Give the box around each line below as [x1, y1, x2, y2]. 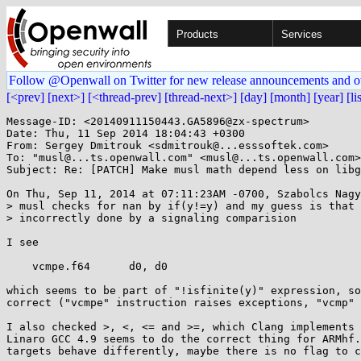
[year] [313, 90, 343, 104]
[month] [270, 90, 310, 104]
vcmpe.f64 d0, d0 [6, 260, 32, 272]
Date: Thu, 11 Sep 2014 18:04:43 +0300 [6, 127, 245, 139]
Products [176, 28, 218, 40]
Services [281, 28, 322, 40]
